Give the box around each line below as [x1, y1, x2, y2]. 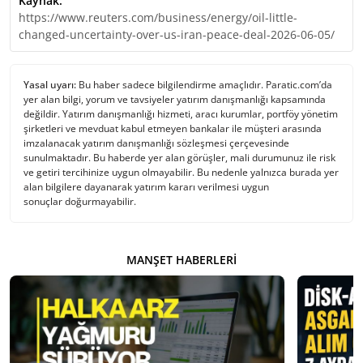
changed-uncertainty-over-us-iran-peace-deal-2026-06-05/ [19, 27, 335, 42]
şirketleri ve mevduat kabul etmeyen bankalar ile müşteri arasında [23, 122, 322, 135]
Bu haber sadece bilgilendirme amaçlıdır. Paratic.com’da [76, 78, 332, 92]
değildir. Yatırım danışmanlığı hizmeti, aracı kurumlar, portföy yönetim [23, 107, 338, 121]
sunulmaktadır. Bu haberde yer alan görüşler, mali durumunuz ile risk [23, 151, 335, 164]
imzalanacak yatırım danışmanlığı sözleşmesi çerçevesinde [23, 136, 289, 150]
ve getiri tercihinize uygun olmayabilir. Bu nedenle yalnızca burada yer [23, 165, 339, 179]
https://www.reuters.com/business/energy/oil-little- [19, 10, 297, 25]
